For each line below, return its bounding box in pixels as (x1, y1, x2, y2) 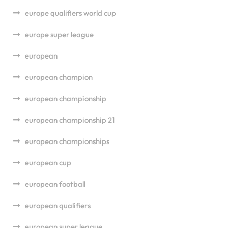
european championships (25, 136, 109, 146)
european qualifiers (25, 201, 91, 210)
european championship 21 (25, 115, 115, 125)
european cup (25, 158, 71, 167)
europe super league (25, 30, 94, 39)
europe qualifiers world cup (25, 8, 116, 18)
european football (25, 179, 85, 189)
